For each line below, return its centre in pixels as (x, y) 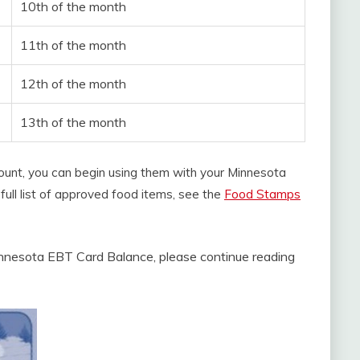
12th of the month (73, 84)
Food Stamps (262, 194)
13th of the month (73, 123)
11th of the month (73, 45)
